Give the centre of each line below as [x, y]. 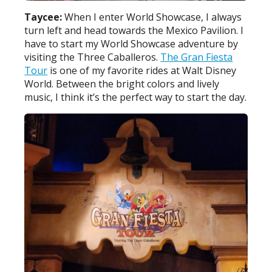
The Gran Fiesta [197, 57]
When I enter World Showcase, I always [153, 17]
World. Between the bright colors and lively [122, 84]
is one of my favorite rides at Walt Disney [142, 71]
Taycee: [45, 17]
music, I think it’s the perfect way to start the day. [136, 97]
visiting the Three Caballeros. [93, 57]
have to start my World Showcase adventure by [131, 44]
